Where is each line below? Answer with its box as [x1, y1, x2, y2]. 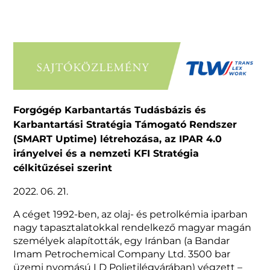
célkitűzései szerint [13, 162, 113, 174]
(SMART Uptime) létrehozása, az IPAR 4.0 [13, 133, 222, 145]
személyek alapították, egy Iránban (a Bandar [13, 235, 230, 247]
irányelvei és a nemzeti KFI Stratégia [13, 148, 199, 160]
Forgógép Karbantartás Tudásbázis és [13, 104, 207, 116]
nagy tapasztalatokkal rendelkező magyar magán [13, 222, 252, 234]
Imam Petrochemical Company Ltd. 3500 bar [13, 248, 231, 260]
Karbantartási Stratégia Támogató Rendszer [13, 119, 237, 131]
